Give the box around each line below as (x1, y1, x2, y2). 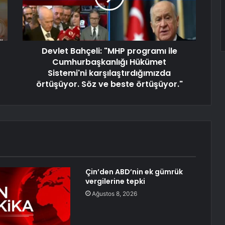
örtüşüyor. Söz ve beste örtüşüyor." (36, 78, 183, 90)
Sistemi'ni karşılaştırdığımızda (48, 67, 171, 79)
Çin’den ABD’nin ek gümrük (85, 167, 183, 177)
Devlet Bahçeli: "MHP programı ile (41, 45, 177, 57)
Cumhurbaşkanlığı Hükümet (52, 56, 166, 68)
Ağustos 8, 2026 (91, 190, 137, 198)
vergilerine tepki (85, 176, 145, 187)
